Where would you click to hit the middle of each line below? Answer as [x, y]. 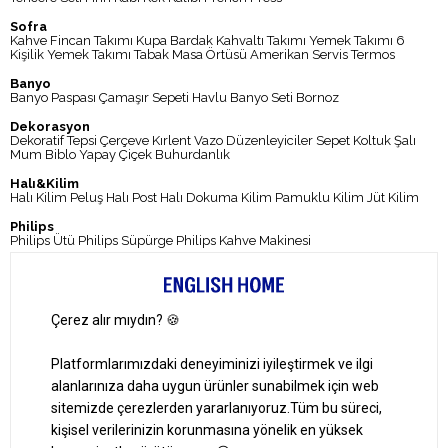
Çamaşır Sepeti [144, 97]
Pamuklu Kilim [319, 197]
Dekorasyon [50, 126]
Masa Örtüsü [209, 54]
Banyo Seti [261, 97]
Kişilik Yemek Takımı [70, 54]
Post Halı [157, 197]
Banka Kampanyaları [72, 312]
